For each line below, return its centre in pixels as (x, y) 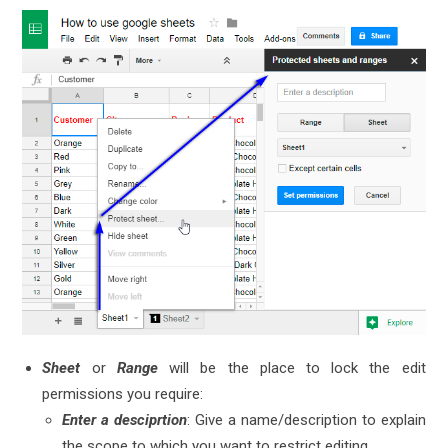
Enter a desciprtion (125, 419)
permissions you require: (123, 393)
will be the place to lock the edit (291, 367)
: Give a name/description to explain (306, 419)
